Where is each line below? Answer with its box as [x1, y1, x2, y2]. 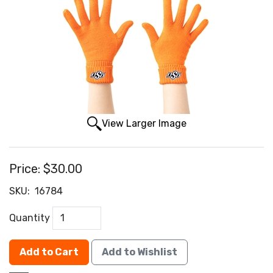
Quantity [9, 211, 50, 224]
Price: [9, 161, 40, 177]
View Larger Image [101, 118, 186, 130]
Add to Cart [19, 246, 79, 258]
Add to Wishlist [102, 246, 177, 258]
